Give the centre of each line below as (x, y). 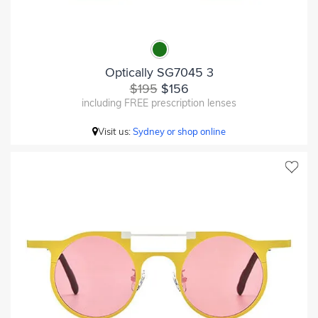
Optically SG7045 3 (159, 72)
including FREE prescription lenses (159, 103)
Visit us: (115, 131)
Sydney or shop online (179, 131)
